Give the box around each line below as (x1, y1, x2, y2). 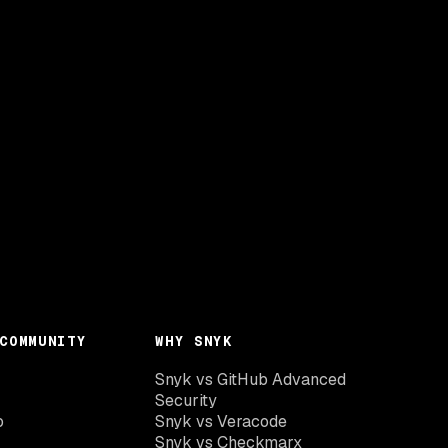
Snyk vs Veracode (155, 410, 288, 432)
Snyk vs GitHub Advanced (155, 368, 347, 390)
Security (155, 389, 218, 411)
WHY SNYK (155, 331, 233, 350)
